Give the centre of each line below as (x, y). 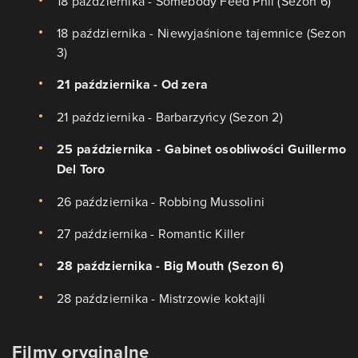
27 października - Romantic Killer (151, 234)
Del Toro (81, 169)
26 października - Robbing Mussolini (161, 202)
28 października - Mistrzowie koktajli (161, 298)
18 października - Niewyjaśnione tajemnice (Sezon (201, 33)
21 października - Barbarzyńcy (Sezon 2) (170, 117)
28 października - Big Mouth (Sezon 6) (171, 266)
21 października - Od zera (132, 85)
